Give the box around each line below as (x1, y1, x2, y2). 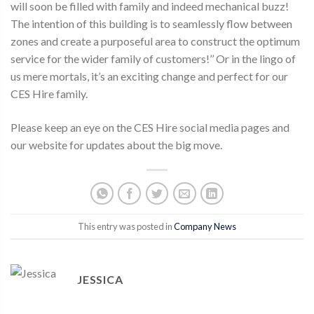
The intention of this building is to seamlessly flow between (11, 17, 292, 31)
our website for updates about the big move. (11, 137, 222, 151)
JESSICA (77, 273, 123, 287)
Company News (174, 220, 236, 232)
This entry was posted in (78, 220, 174, 232)
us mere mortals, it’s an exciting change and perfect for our (11, 69, 288, 83)
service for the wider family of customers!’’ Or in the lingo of (11, 52, 296, 66)
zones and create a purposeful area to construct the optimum (11, 34, 300, 48)
